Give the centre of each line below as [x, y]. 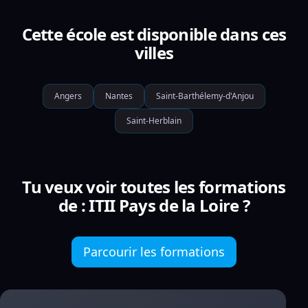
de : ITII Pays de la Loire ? [154, 205]
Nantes [119, 96]
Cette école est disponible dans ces [154, 34]
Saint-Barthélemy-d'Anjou [205, 96]
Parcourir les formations [154, 252]
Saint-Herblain [154, 121]
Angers [68, 96]
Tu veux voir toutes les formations [154, 187]
